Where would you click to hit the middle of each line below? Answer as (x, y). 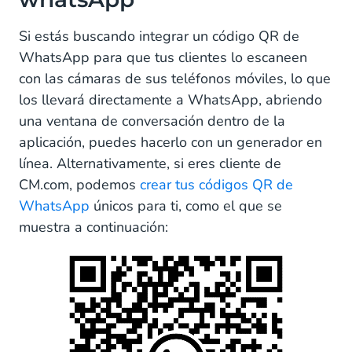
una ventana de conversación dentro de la (152, 121)
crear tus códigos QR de (216, 184)
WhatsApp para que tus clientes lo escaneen (163, 57)
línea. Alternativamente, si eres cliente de (150, 163)
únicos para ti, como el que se (186, 205)
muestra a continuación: (93, 227)
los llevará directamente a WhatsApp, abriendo (170, 99)
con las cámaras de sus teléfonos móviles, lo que (175, 78)
